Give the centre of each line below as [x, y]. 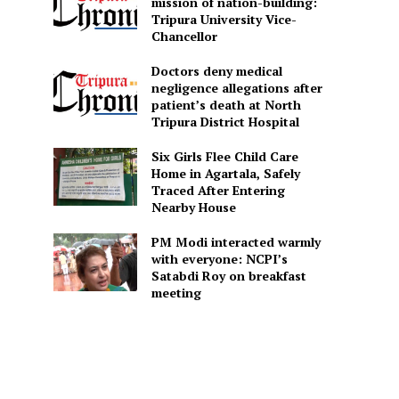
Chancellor [184, 36]
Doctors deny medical [216, 70]
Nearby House [193, 207]
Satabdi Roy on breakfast [228, 275]
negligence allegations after [236, 87]
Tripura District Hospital [225, 121]
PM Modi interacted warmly [236, 241]
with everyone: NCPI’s [219, 258]
